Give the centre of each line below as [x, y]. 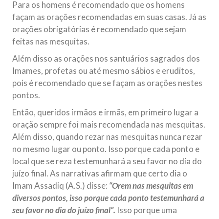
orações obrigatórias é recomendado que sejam [99, 29]
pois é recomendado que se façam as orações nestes [107, 83]
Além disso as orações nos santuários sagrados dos [106, 58]
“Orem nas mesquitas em [151, 186]
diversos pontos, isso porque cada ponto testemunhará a [108, 198]
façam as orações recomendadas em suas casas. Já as [109, 17]
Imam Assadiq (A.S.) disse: [61, 186]
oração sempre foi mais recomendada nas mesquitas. [109, 124]
